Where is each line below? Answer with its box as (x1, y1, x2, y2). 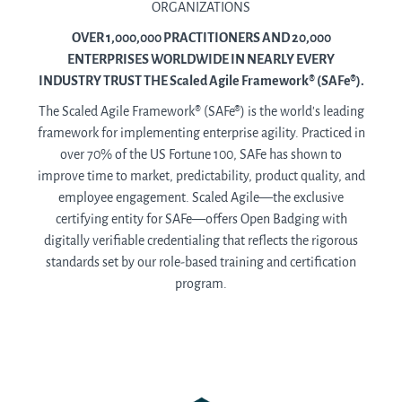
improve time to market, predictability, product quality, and (37, 168, 365, 186)
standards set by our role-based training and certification (46, 254, 356, 272)
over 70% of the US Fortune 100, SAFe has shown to (60, 146, 342, 164)
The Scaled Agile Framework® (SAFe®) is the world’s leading (38, 103, 364, 121)
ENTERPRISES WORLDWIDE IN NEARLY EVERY (67, 51, 335, 69)
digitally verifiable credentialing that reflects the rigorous (44, 232, 358, 250)
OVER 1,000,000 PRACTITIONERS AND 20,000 (71, 30, 331, 48)
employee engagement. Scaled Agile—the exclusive (58, 189, 344, 207)
